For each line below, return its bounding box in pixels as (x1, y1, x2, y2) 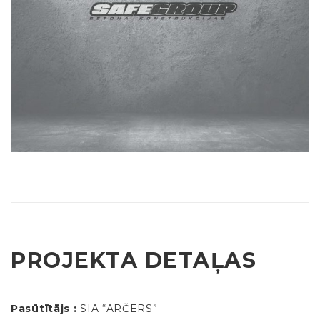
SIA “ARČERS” (80, 302, 158, 316)
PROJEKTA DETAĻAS (11, 247, 256, 274)
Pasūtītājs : (11, 302, 77, 316)
